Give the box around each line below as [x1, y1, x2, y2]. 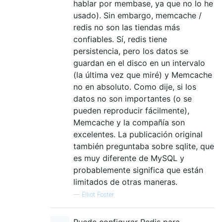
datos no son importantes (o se [73, 93, 192, 104]
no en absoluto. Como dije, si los [73, 81, 196, 92]
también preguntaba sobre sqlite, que [73, 141, 214, 151]
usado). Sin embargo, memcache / [73, 10, 202, 20]
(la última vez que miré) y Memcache [73, 69, 212, 80]
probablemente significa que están [73, 165, 203, 175]
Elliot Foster [82, 190, 114, 198]
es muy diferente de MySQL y [73, 153, 184, 163]
